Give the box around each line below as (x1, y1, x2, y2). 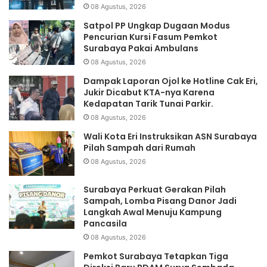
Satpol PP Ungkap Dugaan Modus (83, 20, 230, 32)
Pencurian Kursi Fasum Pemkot (83, 31, 218, 44)
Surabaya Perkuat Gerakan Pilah (83, 184, 226, 196)
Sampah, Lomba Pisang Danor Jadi (83, 195, 237, 207)
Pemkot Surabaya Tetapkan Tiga (83, 250, 228, 263)
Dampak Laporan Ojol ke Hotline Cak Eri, (83, 75, 258, 88)
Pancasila (83, 218, 127, 230)
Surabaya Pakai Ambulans (83, 42, 198, 55)
